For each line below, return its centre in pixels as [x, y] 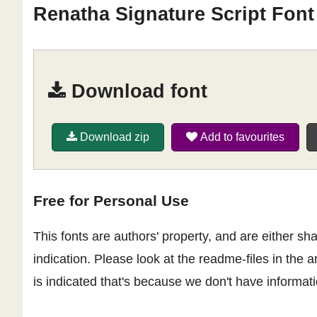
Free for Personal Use [111, 200]
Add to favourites [241, 137]
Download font [137, 92]
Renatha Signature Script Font [174, 15]
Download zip [113, 137]
